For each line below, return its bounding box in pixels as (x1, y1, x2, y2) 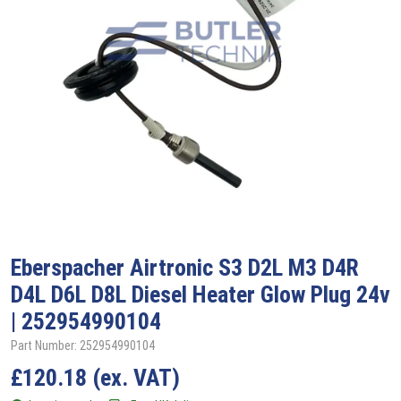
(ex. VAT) (92, 363, 180, 391)
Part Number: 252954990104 (11, 337, 155, 353)
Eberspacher (11, 253, 130, 281)
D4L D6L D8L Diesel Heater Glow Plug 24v (11, 280, 390, 308)
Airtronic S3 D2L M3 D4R (130, 253, 359, 281)
